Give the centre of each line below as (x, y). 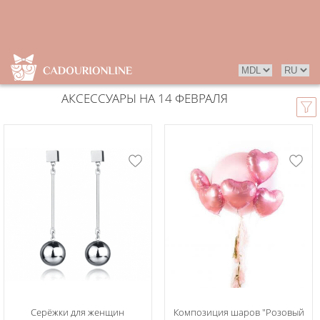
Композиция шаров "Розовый (239, 312)
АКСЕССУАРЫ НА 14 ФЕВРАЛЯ (144, 98)
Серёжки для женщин (78, 312)
